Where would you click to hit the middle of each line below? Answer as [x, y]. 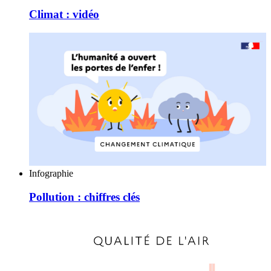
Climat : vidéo [64, 14]
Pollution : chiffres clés [84, 197]
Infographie [51, 174]
